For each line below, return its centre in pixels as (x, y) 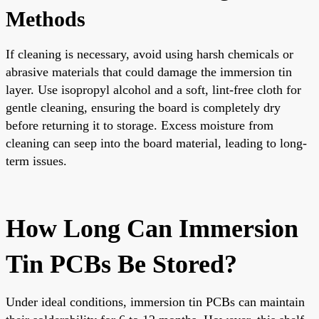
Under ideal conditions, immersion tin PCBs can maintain (155, 302)
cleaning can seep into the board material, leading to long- (156, 143)
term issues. (36, 161)
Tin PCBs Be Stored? (121, 264)
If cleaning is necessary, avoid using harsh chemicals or (150, 54)
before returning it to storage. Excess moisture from (140, 125)
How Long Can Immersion (152, 228)
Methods (46, 19)
